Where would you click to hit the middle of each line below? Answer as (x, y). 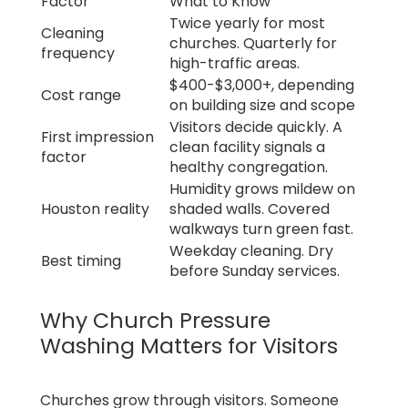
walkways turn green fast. (261, 229)
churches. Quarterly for (253, 44)
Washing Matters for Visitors (189, 346)
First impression (97, 138)
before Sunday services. (255, 271)
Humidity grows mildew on (262, 189)
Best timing (81, 261)
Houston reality (95, 209)
